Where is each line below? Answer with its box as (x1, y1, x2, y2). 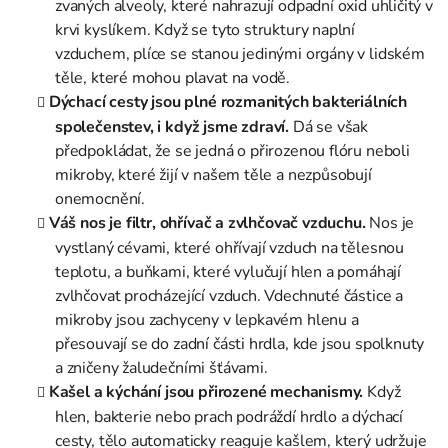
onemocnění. (55, 188, 146, 211)
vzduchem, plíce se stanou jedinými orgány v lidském (55, 43, 425, 66)
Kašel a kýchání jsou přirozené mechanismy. (48, 381, 364, 404)
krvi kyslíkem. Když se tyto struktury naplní (55, 19, 356, 42)
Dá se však (289, 116, 369, 139)
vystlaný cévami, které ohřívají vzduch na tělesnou (55, 237, 405, 260)
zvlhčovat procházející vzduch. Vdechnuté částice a (55, 285, 404, 308)
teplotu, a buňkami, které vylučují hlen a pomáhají (55, 261, 402, 284)
